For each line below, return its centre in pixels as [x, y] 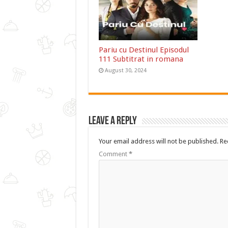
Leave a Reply [112, 122]
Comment [113, 154]
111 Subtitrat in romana [141, 59]
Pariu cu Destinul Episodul [144, 50]
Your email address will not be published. [158, 141]
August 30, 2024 [125, 71]
